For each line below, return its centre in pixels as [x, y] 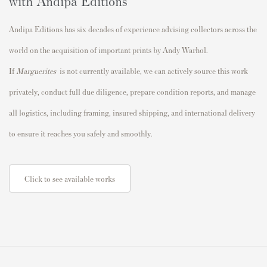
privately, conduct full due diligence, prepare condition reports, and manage [132, 91]
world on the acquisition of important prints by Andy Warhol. [108, 49]
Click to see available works [70, 178]
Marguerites [36, 70]
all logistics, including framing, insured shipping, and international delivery [132, 112]
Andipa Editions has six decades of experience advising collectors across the [133, 29]
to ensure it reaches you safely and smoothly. [81, 133]
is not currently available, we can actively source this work [153, 70]
